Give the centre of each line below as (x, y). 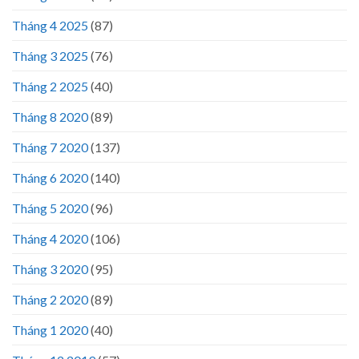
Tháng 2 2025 (50, 86)
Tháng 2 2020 (50, 299)
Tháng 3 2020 (50, 268)
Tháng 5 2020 (50, 208)
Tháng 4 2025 (50, 25)
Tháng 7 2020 (50, 147)
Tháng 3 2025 (50, 55)
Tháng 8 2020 (50, 116)
